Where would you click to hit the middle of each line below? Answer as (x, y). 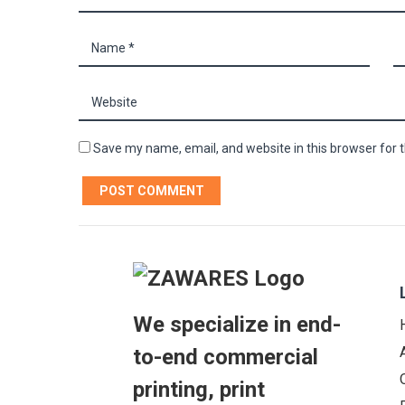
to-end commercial (226, 358)
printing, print (199, 390)
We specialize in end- (237, 325)
